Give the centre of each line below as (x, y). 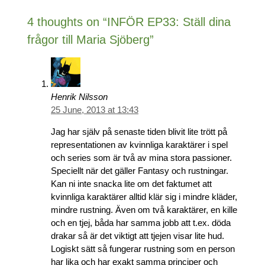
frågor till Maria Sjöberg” (91, 39)
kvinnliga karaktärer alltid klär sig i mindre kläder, (144, 196)
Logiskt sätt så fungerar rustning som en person (143, 248)
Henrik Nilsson (79, 96)
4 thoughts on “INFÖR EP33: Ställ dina (129, 22)
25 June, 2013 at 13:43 (95, 109)
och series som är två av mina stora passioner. (141, 157)
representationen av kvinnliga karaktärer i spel (139, 144)
